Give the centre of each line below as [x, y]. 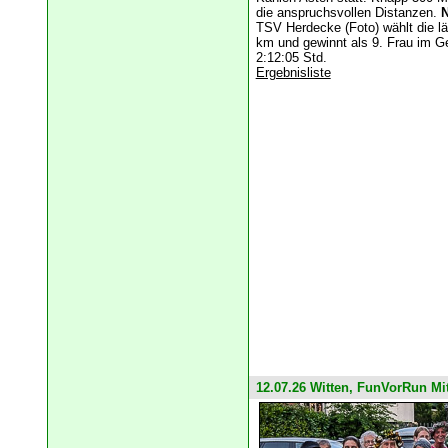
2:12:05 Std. [291, 58]
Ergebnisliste [293, 73]
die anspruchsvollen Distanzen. [348, 13]
